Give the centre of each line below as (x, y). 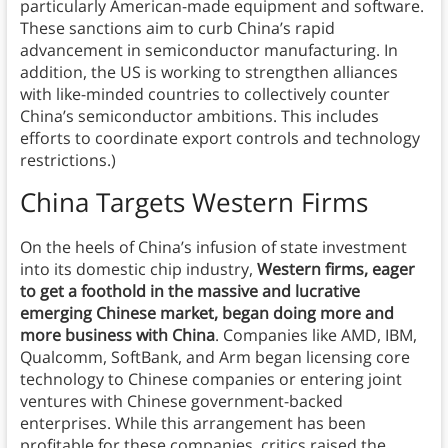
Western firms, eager (335, 269)
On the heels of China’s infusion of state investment (213, 247)
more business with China (117, 335)
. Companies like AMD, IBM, (315, 335)
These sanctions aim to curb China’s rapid (177, 28)
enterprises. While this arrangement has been (192, 423)
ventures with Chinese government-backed (181, 401)
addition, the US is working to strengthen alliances (208, 72)
